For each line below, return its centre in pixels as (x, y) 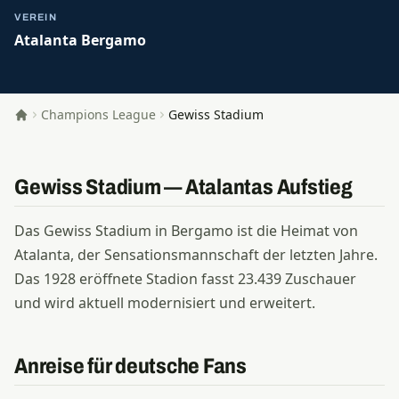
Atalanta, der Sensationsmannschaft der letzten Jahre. (196, 255)
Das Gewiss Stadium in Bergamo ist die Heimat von (186, 231)
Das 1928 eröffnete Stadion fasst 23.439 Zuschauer (185, 279)
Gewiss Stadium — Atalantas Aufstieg (183, 187)
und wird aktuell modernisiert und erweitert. (165, 303)
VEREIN (36, 17)
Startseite (42, 122)
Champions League (98, 114)
